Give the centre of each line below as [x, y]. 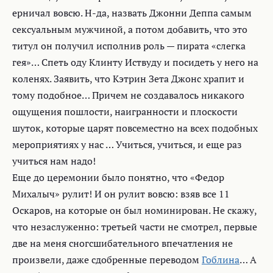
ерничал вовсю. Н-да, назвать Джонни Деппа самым [132, 13]
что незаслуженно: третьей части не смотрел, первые [135, 227]
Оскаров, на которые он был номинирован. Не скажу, [134, 211]
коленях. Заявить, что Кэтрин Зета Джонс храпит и [128, 79]
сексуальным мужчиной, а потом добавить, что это [130, 30]
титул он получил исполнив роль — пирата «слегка [129, 46]
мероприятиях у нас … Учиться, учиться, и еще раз [127, 145]
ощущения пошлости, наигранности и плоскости [125, 112]
